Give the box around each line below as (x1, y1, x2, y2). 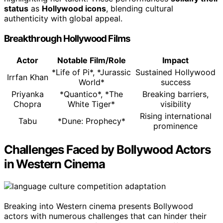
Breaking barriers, (142, 89, 209, 99)
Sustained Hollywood (135, 67, 216, 77)
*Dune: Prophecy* (57, 115, 125, 126)
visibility (160, 99, 191, 109)
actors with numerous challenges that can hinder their (4, 211, 207, 221)
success (160, 77, 191, 87)
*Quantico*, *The (60, 89, 123, 99)
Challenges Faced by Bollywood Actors (4, 142, 211, 157)
